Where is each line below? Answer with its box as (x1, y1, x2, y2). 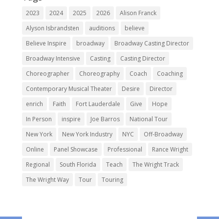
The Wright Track (132, 160, 179, 169)
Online (25, 145, 44, 153)
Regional (25, 160, 50, 169)
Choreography (79, 69, 120, 78)
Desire (121, 84, 140, 93)
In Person (25, 114, 52, 123)
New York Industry (62, 130, 112, 138)
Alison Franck (119, 8, 156, 17)
